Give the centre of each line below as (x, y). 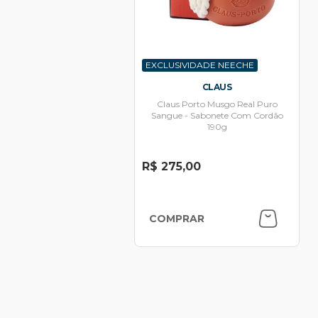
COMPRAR (177, 218)
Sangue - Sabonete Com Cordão (217, 115)
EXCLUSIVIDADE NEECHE (200, 65)
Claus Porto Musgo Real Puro (217, 104)
